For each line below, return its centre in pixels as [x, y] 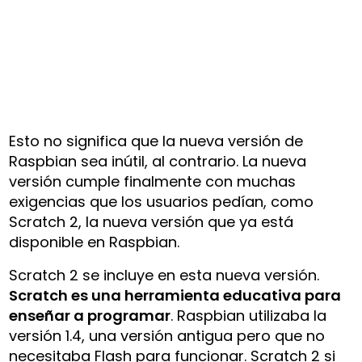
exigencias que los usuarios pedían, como [162, 201]
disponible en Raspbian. [95, 242]
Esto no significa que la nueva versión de [156, 141]
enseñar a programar [90, 315]
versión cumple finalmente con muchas [153, 181]
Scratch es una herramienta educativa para [175, 295]
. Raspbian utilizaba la [249, 315]
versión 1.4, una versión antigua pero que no [167, 335]
